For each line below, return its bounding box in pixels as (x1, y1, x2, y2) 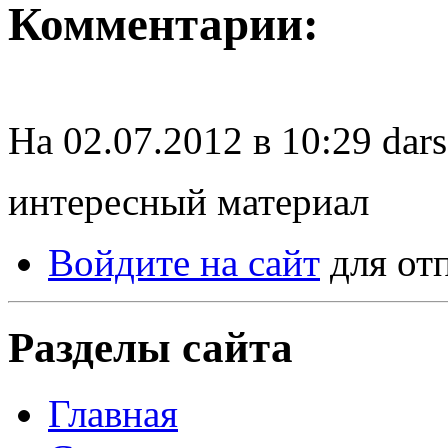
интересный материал (8, 179, 369, 223)
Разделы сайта (8, 323, 293, 371)
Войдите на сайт (48, 240, 320, 284)
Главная (48, 392, 178, 436)
